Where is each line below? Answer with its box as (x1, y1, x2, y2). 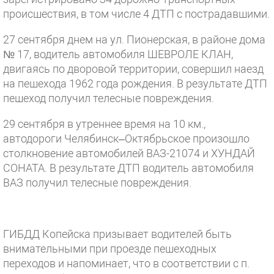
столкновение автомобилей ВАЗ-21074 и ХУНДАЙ (3, 147, 255, 160)
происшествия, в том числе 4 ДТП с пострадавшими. (3, 7, 270, 20)
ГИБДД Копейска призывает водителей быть (3, 228, 232, 240)
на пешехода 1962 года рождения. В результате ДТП (3, 77, 267, 90)
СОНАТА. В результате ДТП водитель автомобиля (3, 161, 254, 174)
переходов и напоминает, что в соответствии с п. (3, 257, 250, 270)
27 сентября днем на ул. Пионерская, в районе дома (3, 33, 265, 46)
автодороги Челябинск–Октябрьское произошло (3, 132, 250, 145)
